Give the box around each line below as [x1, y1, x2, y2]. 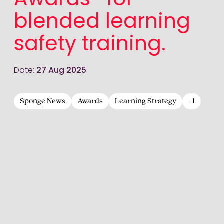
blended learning [14, 12, 190, 33]
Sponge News [20, 97, 65, 105]
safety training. [14, 35, 166, 55]
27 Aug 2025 [36, 67, 86, 75]
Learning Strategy [115, 97, 176, 105]
